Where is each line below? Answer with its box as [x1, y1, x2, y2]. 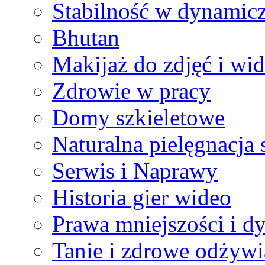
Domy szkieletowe [52, 104, 225, 130]
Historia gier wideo [52, 184, 231, 210]
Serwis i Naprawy [52, 157, 218, 183]
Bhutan [52, 24, 119, 50]
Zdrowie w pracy [52, 77, 211, 104]
